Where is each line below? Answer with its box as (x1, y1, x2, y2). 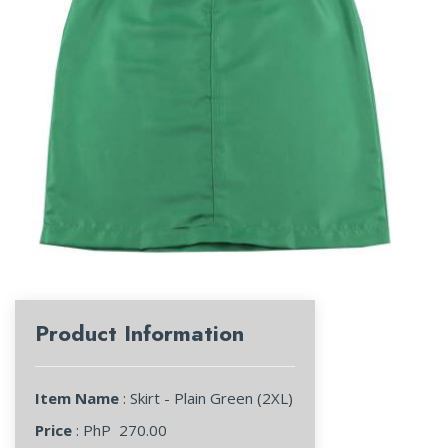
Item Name (35, 388, 119, 408)
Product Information (35, 317, 244, 349)
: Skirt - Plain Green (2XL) (119, 388, 293, 408)
